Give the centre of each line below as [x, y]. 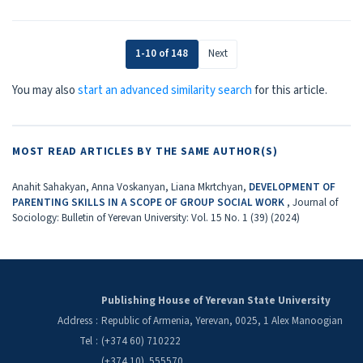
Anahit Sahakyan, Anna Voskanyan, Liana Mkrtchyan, [130, 187]
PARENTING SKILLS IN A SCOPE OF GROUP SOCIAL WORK [149, 203]
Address [75, 320]
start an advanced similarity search [165, 90]
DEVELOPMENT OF [292, 187]
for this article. [290, 90]
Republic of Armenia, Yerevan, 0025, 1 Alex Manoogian [222, 320]
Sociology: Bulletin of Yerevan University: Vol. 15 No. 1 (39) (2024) [156, 218]
